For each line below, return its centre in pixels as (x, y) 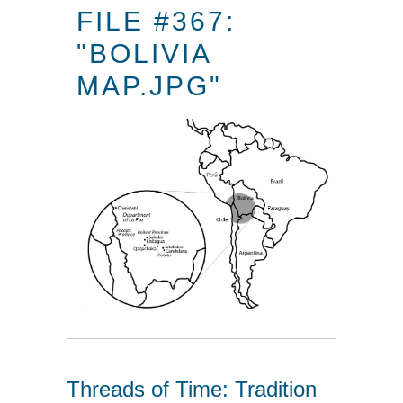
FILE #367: (156, 21)
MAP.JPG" (149, 85)
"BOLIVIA (143, 53)
